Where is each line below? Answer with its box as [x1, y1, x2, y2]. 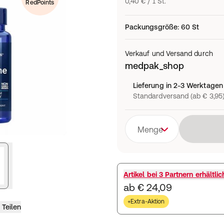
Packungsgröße [125, 23, 177, 31]
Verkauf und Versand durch [125, 49, 213, 57]
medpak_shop [125, 60, 184, 71]
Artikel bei [123, 170, 159, 178]
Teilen [1, 202, 21, 211]
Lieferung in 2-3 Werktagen [133, 81, 223, 89]
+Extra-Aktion [127, 198, 165, 205]
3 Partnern [158, 170, 193, 178]
